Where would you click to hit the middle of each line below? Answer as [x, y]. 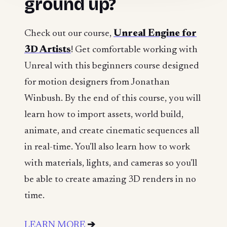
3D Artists [48, 50]
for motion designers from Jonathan [97, 83]
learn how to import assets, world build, [104, 115]
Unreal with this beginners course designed [112, 66]
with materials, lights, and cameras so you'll [111, 164]
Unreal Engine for [155, 34]
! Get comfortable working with [134, 50]
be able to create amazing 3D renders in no [110, 180]
